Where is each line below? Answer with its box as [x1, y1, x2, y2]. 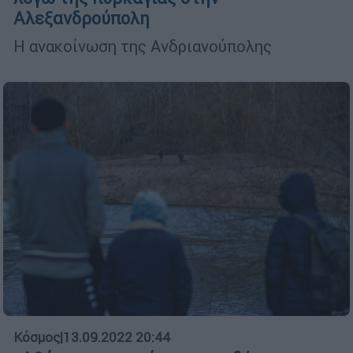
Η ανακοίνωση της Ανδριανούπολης [13, 36, 272, 57]
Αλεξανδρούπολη [13, 8, 150, 30]
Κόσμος [13, 328, 60, 346]
